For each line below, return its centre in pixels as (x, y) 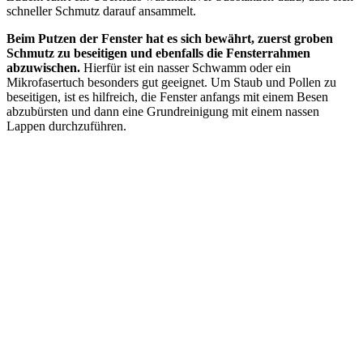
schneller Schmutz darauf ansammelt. (101, 11)
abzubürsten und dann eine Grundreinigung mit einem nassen (163, 111)
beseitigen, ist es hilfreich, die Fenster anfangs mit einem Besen (167, 97)
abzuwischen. (43, 68)
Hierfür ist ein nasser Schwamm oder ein (186, 68)
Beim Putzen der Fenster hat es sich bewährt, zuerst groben (170, 38)
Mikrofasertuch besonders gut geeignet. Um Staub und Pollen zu (171, 82)
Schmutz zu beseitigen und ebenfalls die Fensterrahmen (158, 53)
